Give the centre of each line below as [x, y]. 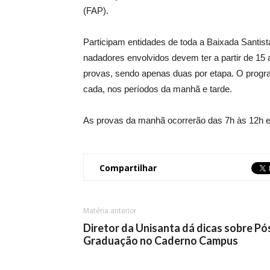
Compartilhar [128, 168]
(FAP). [96, 11]
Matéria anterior [110, 211]
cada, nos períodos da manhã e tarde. [158, 89]
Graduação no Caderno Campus [161, 240]
